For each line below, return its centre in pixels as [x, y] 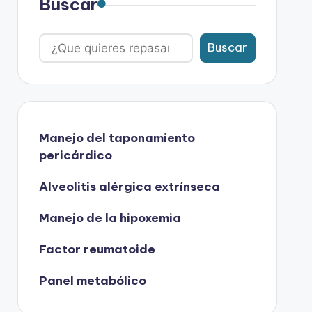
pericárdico [75, 155]
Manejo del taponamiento [117, 138]
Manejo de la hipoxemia [110, 218]
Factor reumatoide [97, 249]
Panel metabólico [92, 280]
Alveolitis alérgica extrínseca [129, 186]
